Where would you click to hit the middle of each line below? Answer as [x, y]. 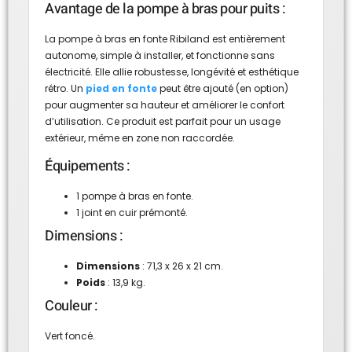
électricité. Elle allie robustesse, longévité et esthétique [172, 71]
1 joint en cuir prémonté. [132, 213]
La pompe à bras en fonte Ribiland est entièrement [165, 38]
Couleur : [71, 306]
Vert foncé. [70, 336]
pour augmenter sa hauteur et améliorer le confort [165, 104]
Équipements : [88, 167]
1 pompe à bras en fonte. [135, 196]
